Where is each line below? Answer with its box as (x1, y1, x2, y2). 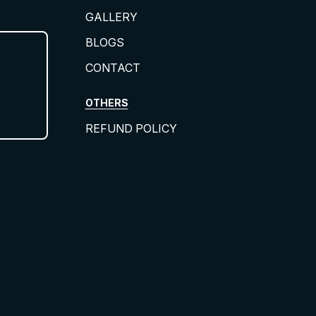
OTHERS (85, 97, 128, 109)
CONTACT (85, 61, 140, 75)
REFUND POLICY (85, 121, 177, 136)
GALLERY (85, 10, 138, 25)
